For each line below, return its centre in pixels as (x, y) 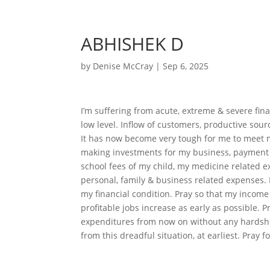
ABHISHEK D (133, 44)
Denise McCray (123, 66)
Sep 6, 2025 (186, 66)
